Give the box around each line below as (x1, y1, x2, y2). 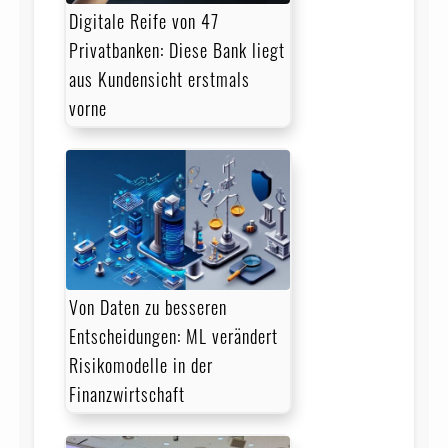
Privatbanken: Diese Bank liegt (68, 36, 285, 63)
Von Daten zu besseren (68, 294, 227, 321)
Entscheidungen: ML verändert (68, 323, 278, 350)
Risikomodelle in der (68, 352, 213, 379)
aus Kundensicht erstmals (68, 65, 250, 92)
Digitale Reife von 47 (68, 7, 219, 34)
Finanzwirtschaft (68, 381, 185, 408)
